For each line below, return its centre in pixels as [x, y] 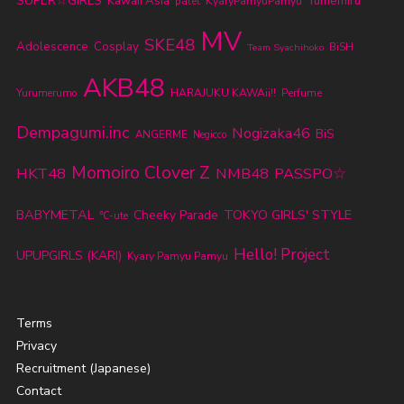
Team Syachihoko [285, 48]
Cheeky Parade [175, 216]
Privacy [36, 346]
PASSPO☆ [310, 174]
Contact [38, 391]
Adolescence [52, 47]
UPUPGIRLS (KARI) [69, 256]
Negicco [209, 135]
